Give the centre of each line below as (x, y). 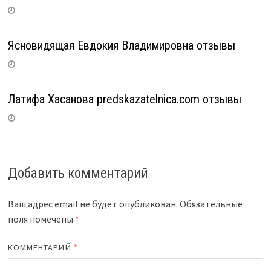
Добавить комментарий (78, 173)
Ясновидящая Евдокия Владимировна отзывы (121, 45)
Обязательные (211, 204)
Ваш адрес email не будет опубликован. (93, 204)
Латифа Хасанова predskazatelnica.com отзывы (124, 99)
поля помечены (41, 219)
